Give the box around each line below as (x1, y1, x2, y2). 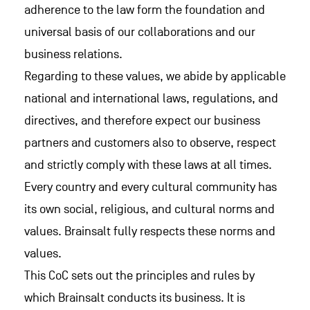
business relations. (24, 47, 122, 62)
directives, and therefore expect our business (24, 113, 260, 128)
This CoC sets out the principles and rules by (24, 268, 255, 283)
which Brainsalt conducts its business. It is (24, 291, 245, 305)
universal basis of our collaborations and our (24, 25, 255, 39)
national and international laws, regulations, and (24, 91, 278, 106)
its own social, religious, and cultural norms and (24, 202, 275, 217)
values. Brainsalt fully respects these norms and (24, 224, 275, 239)
